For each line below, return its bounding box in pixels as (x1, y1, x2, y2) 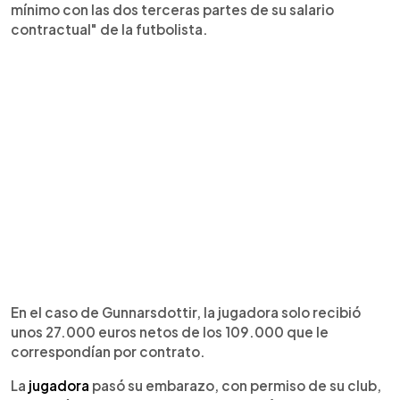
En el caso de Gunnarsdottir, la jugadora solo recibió (11, 304, 361, 321)
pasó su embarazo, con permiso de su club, (89, 377, 381, 394)
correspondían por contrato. (11, 343, 205, 360)
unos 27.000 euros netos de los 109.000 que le (11, 323, 329, 340)
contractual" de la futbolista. (11, 21, 208, 37)
